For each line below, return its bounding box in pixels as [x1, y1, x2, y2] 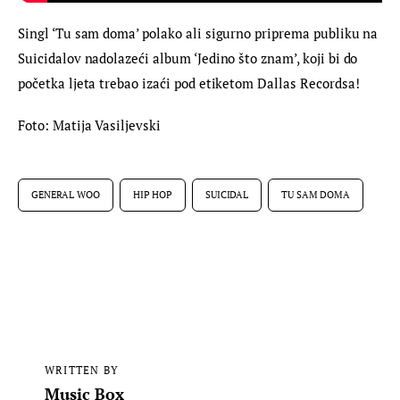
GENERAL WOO [31, 187, 100, 201]
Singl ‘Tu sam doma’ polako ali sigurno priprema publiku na [18, 23, 382, 42]
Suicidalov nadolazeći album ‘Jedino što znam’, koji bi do [18, 48, 362, 67]
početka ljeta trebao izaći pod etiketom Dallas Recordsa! [18, 73, 360, 92]
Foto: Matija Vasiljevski [18, 116, 161, 135]
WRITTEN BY [44, 362, 119, 377]
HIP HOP [132, 187, 173, 201]
